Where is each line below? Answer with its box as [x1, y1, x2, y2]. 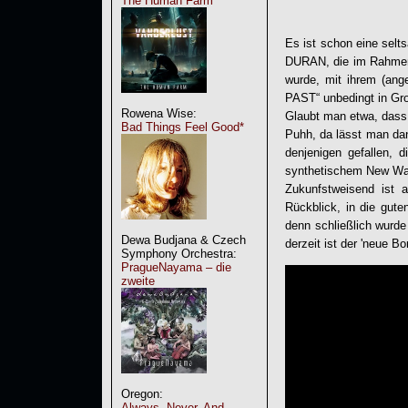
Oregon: [121, 387, 163, 401]
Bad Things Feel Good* [121, 120, 244, 134]
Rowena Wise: [121, 107, 197, 120]
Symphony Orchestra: [121, 247, 237, 260]
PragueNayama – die [121, 260, 231, 274]
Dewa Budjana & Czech [121, 233, 246, 247]
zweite [121, 274, 155, 288]
